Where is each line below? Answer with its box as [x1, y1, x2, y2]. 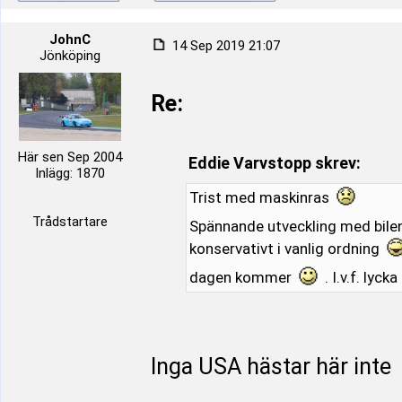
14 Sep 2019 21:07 [169, 38, 280, 54]
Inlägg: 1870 [35, 165, 105, 181]
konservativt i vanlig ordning [188, 240, 383, 258]
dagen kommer [188, 268, 295, 286]
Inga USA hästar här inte [151, 354, 391, 380]
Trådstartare [32, 214, 108, 230]
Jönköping [39, 48, 100, 64]
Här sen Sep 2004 [18, 149, 122, 165]
